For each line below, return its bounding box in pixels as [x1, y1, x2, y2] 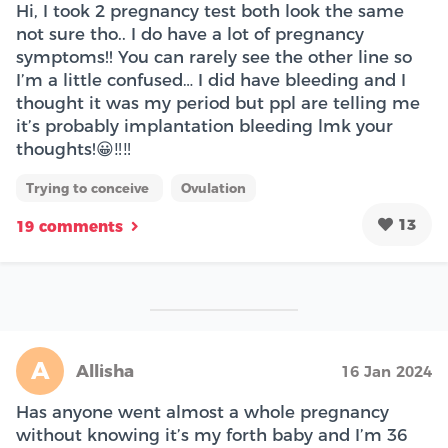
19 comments [16, 216, 123, 236]
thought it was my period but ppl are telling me [16, 93, 420, 113]
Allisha [76, 360, 134, 381]
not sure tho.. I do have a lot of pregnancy [16, 24, 364, 44]
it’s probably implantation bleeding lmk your [16, 116, 393, 136]
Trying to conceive [26, 180, 153, 196]
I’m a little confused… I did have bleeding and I [16, 70, 406, 90]
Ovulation [181, 180, 246, 196]
